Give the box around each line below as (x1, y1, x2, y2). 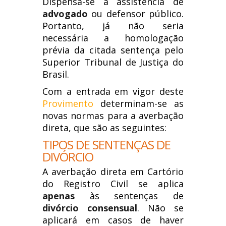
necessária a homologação (42, 32, 184, 44)
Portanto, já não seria (42, 20, 184, 32)
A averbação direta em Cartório (42, 165, 184, 178)
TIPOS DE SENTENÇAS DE (42, 136, 171, 153)
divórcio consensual (42, 202, 137, 214)
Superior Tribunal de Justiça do (42, 56, 184, 68)
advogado (42, 8, 88, 20)
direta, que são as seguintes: (42, 122, 166, 134)
